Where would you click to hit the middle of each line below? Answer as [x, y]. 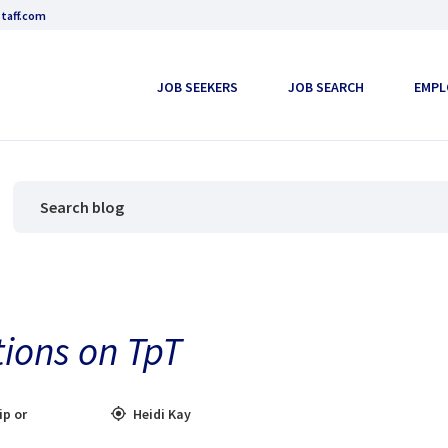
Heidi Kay [162, 413]
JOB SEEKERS [197, 86]
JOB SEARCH [326, 86]
